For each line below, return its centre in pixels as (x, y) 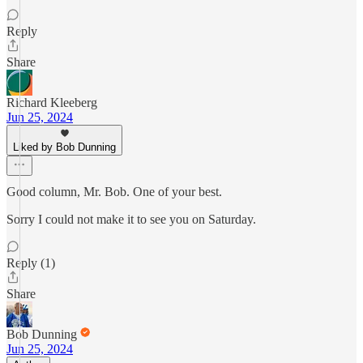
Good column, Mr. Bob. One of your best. (114, 192)
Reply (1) (31, 263)
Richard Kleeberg (52, 102)
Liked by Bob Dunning (64, 147)
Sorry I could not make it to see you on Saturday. (131, 219)
